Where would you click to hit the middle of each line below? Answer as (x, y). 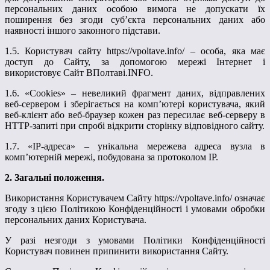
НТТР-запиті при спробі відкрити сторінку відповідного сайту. (135, 125)
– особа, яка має (225, 51)
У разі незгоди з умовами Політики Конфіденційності (135, 240)
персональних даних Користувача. (76, 219)
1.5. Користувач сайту (56, 51)
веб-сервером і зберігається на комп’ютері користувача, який (135, 104)
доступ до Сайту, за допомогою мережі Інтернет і (135, 61)
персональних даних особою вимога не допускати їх (135, 8)
